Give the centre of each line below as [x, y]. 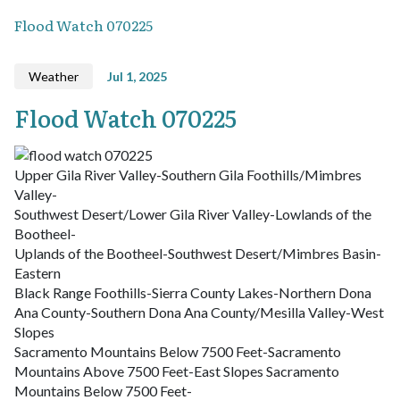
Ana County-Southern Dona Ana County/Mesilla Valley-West [199, 312]
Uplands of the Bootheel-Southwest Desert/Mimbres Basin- [198, 253]
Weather [54, 76]
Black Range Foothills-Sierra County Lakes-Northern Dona [193, 292]
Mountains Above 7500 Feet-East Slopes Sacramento [177, 371]
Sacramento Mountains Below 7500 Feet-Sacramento [178, 351]
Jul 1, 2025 [137, 76]
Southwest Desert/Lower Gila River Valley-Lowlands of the [193, 213]
